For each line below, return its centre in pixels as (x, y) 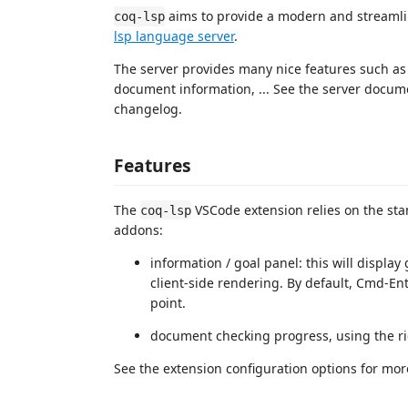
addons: (138, 229)
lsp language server (174, 36)
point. (168, 302)
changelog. (148, 109)
